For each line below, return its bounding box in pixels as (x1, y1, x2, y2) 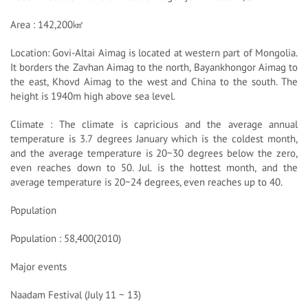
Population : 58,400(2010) (10, 232, 121, 245)
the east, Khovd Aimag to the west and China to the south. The (10, 75, 298, 89)
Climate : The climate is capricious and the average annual (10, 118, 298, 131)
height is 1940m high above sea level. (10, 89, 175, 103)
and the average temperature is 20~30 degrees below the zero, (10, 146, 298, 160)
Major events (10, 260, 67, 274)
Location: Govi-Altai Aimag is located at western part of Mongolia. (10, 46, 298, 60)
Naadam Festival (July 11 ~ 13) (10, 288, 141, 302)
